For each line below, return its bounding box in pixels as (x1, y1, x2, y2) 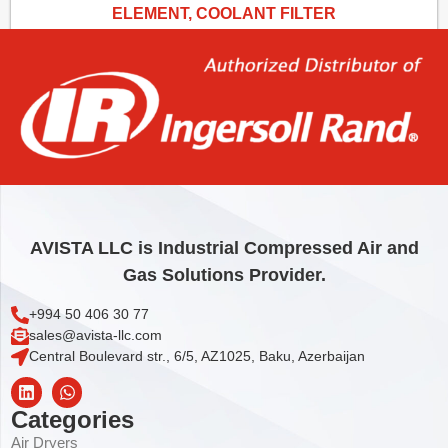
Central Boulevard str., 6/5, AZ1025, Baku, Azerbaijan (29, 348, 366, 365)
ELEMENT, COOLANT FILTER (112, 5, 336, 23)
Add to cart (186, 78, 262, 96)
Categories (11, 406, 135, 434)
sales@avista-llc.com (29, 327, 163, 344)
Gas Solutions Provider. (122, 265, 326, 286)
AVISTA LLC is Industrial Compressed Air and (29, 238, 419, 259)
